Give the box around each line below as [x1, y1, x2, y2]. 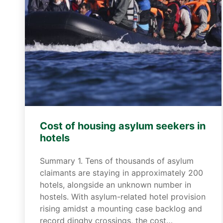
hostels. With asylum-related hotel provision [40, 192, 206, 202]
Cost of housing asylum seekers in [40, 120, 206, 132]
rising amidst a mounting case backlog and [40, 204, 202, 214]
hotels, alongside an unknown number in [40, 180, 191, 190]
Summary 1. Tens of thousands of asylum [40, 156, 194, 166]
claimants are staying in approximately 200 [40, 168, 203, 178]
